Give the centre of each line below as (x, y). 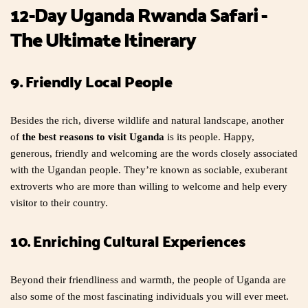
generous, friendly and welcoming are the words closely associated (154, 154)
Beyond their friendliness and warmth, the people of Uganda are (148, 280)
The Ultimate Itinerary (103, 40)
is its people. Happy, (209, 137)
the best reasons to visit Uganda (93, 137)
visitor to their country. (59, 203)
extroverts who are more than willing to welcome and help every (149, 187)
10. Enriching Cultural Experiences (128, 241)
